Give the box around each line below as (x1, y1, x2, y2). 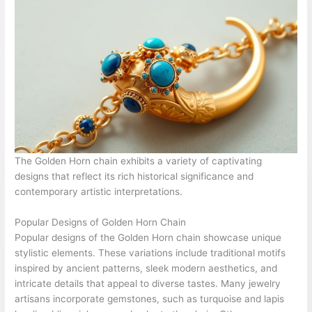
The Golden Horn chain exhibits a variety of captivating (15, 155, 263, 167)
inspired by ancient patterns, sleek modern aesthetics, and (15, 263, 278, 274)
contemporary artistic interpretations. (15, 186, 183, 198)
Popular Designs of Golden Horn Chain (15, 217, 187, 228)
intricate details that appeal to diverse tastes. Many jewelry (15, 278, 281, 290)
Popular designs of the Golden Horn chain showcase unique (15, 232, 282, 244)
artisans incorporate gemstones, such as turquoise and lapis (15, 293, 285, 305)
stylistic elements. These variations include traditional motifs (15, 247, 286, 259)
